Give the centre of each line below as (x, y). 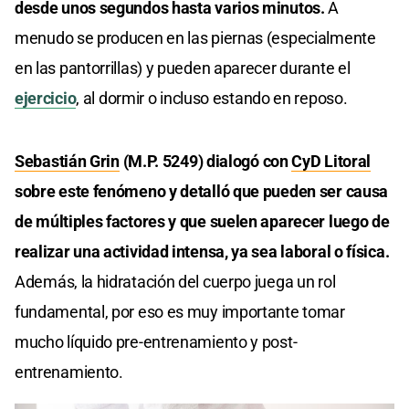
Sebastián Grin (67, 161)
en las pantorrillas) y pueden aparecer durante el (183, 68)
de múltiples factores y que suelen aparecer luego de (202, 221)
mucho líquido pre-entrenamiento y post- (156, 341)
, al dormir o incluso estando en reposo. (212, 98)
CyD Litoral (331, 161)
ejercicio (46, 98)
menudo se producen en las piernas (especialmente (195, 37)
